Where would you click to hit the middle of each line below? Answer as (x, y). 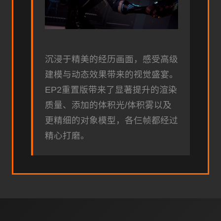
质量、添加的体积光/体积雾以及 (108, 105)
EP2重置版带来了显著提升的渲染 (111, 90)
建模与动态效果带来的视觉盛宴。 (111, 75)
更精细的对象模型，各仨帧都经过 (111, 121)
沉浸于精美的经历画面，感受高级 (111, 59)
